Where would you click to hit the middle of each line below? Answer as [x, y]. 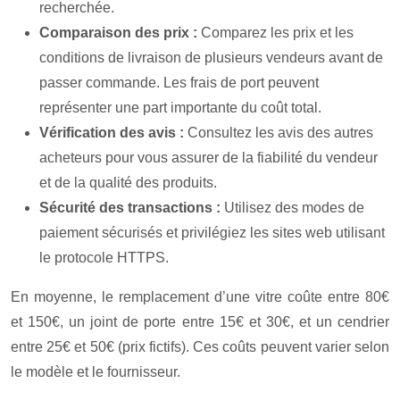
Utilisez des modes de [294, 208]
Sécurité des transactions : [132, 208]
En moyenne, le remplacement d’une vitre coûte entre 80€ [200, 297]
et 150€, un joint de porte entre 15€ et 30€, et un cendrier [200, 322]
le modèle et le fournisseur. [96, 372]
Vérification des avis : [113, 133]
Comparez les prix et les [277, 33]
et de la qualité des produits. [128, 183]
